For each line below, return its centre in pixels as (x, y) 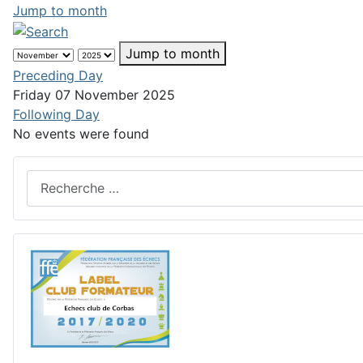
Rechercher (60, 179)
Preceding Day (58, 75)
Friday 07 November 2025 (94, 94)
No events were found (81, 133)
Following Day (56, 114)
